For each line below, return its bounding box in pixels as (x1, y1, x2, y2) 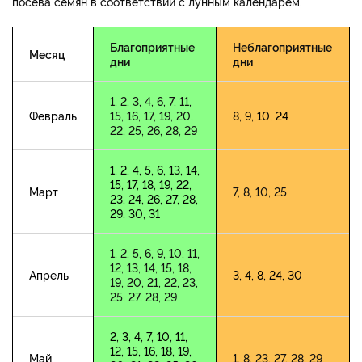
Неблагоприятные (233, 39, 332, 55)
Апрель (29, 267, 69, 283)
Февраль (29, 107, 77, 124)
